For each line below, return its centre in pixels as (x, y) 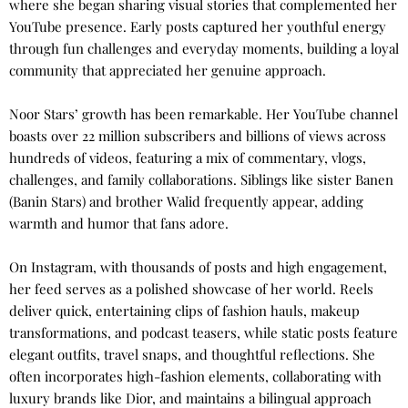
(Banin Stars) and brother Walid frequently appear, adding (186, 202)
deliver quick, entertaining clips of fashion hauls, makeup (184, 311)
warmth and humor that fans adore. (119, 224)
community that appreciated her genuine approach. (168, 71)
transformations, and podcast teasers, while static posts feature (204, 333)
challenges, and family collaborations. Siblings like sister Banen (201, 180)
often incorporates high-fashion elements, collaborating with (195, 377)
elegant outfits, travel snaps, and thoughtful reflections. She (192, 355)
